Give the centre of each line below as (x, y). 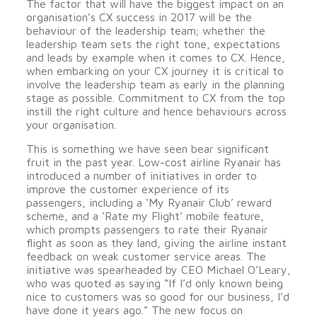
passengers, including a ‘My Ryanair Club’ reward (149, 202)
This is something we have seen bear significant (147, 149)
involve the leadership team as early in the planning (155, 84)
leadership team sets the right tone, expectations (153, 44)
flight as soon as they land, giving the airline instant (156, 243)
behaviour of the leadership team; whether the (145, 30)
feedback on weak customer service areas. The (146, 256)
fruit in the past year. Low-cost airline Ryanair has (153, 162)
